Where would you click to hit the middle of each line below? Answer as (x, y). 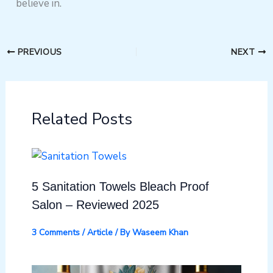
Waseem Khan (160, 232)
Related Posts (82, 119)
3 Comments (55, 232)
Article (100, 232)
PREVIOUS (38, 52)
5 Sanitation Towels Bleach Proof (120, 186)
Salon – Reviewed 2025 (95, 204)
